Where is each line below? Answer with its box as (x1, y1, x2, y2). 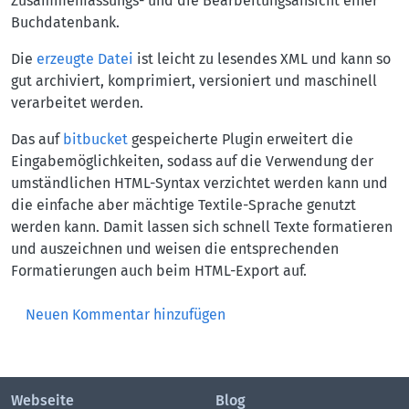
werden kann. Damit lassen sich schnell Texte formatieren (11, 218, 393, 236)
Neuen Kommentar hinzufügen (26, 306, 225, 324)
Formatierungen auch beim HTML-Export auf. (11, 262, 307, 280)
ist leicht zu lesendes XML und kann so (133, 50, 391, 68)
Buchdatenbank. (11, 14, 120, 32)
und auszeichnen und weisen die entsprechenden (11, 240, 339, 258)
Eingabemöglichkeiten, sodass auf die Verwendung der (11, 152, 373, 171)
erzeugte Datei (37, 50, 133, 68)
